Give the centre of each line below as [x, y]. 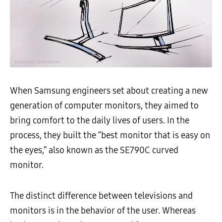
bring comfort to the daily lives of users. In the [100, 121]
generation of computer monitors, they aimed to [104, 106]
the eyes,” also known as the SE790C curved [94, 150]
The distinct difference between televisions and [101, 196]
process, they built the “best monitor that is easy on [110, 136]
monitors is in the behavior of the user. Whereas [103, 211]
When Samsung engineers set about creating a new [109, 91]
